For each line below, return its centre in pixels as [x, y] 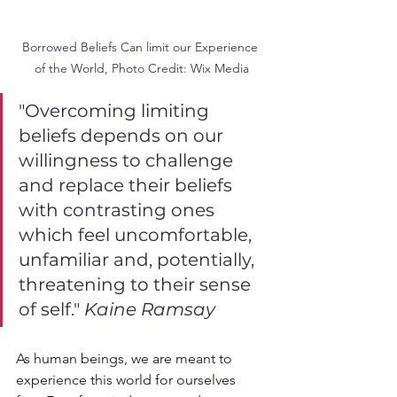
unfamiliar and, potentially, [139, 259]
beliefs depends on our [123, 135]
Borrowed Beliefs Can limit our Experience [142, 47]
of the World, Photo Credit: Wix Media [142, 68]
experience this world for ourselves [128, 379]
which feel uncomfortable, [137, 234]
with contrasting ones [119, 210]
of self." [51, 309]
